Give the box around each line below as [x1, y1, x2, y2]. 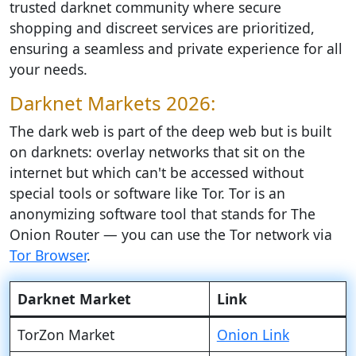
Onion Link [216, 325, 289, 344]
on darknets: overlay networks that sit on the [10, 142, 305, 161]
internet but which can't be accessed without [10, 163, 304, 182]
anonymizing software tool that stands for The [10, 204, 315, 223]
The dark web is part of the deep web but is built [10, 122, 331, 141]
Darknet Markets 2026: [10, 90, 215, 116]
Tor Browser [10, 246, 87, 265]
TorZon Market [17, 325, 114, 344]
